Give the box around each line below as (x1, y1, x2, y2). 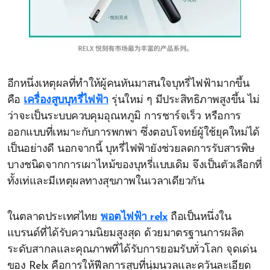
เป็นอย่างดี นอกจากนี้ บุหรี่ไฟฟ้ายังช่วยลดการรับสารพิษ (7, 143, 255, 155)
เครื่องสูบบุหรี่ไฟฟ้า (24, 95, 108, 106)
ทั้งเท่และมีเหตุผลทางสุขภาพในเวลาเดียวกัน (7, 176, 204, 187)
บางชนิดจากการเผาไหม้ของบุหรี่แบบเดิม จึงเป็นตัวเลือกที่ (7, 160, 262, 171)
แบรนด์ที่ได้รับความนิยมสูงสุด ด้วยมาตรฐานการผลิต (7, 228, 244, 239)
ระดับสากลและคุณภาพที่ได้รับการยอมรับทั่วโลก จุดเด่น (7, 244, 257, 256)
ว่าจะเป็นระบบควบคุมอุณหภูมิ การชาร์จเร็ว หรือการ (7, 111, 241, 122)
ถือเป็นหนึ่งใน (167, 212, 231, 223)
